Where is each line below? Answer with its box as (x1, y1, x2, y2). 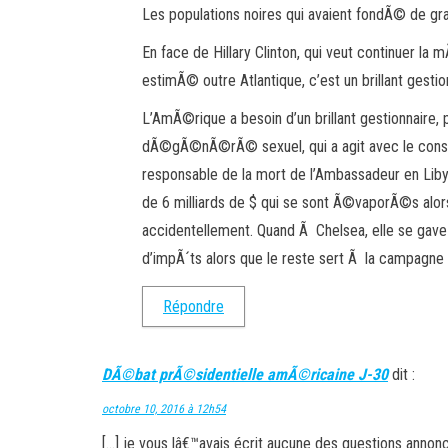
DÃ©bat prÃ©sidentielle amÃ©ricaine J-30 (102, 365, 388, 384)
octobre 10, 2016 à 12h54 (102, 402, 226, 416)
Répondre (163, 297, 224, 316)
